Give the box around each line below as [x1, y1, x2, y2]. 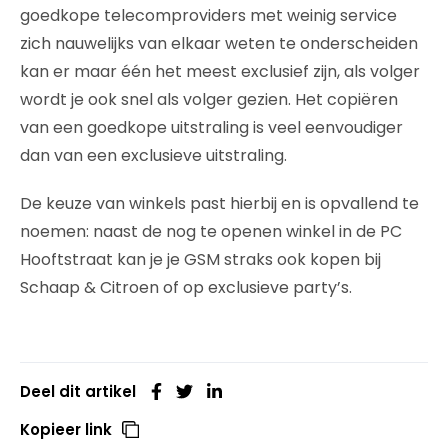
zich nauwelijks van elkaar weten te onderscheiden [20, 31, 418, 55]
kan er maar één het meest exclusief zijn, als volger [20, 59, 420, 83]
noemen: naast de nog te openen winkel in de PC [20, 219, 402, 243]
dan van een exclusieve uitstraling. [20, 143, 287, 167]
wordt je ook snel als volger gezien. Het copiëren [20, 87, 398, 111]
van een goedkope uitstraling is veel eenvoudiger [20, 115, 403, 139]
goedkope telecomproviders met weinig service [20, 3, 397, 27]
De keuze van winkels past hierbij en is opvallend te [20, 191, 419, 215]
